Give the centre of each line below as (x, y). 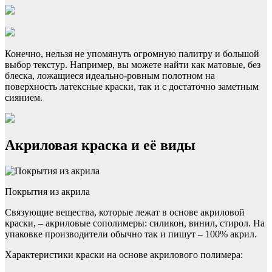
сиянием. (24, 98)
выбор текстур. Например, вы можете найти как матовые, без (133, 65)
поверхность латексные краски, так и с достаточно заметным (132, 87)
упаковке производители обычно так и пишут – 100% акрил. (131, 234)
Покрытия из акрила (47, 191)
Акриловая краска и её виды (100, 145)
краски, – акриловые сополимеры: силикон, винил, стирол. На (135, 223)
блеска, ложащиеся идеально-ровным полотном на (110, 76)
